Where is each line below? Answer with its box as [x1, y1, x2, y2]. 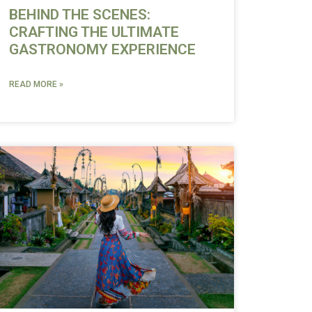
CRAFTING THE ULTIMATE [8, 23, 179, 40]
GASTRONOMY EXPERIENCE [8, 40, 196, 58]
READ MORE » [8, 79, 63, 89]
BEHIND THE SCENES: [8, 6, 150, 23]
